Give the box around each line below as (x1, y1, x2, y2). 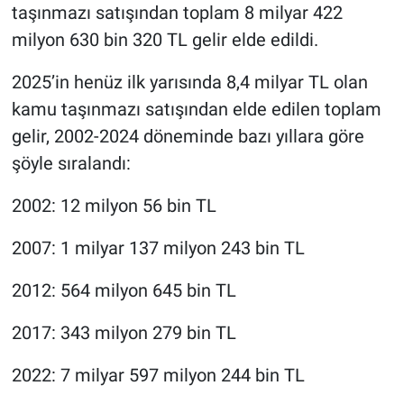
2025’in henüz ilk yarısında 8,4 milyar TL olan (11, 71, 368, 94)
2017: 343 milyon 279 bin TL (11, 322, 236, 344)
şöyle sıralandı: (11, 152, 131, 175)
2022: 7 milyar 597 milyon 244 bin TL (11, 364, 305, 387)
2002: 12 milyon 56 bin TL (11, 195, 216, 217)
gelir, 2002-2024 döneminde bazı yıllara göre (11, 125, 364, 148)
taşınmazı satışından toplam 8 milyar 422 (11, 2, 343, 24)
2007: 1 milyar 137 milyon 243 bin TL (11, 237, 305, 260)
